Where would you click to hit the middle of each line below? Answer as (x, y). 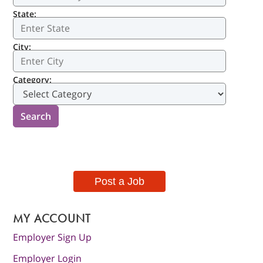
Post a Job (120, 182)
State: (25, 14)
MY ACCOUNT (52, 219)
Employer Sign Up (53, 237)
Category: (33, 80)
